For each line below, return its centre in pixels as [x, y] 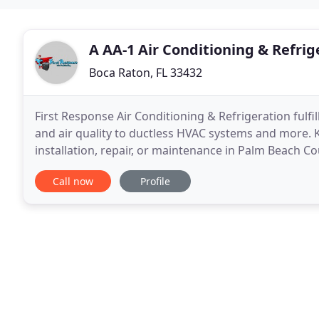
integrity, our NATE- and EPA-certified [134, 167]
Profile [155, 181]
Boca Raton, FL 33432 [146, 73]
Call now [73, 181]
